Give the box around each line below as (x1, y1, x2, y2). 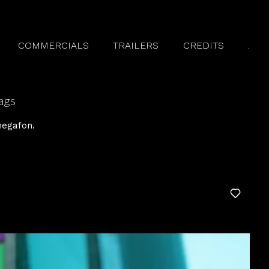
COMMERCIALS (18, 40, 89, 51)
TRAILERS (113, 40, 159, 51)
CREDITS (183, 40, 224, 51)
